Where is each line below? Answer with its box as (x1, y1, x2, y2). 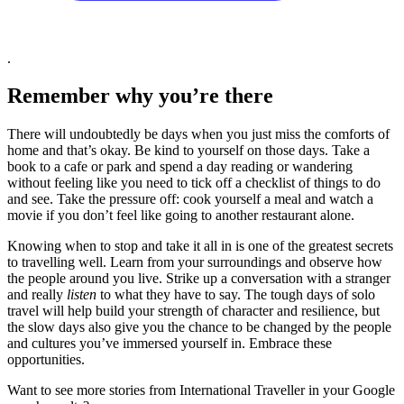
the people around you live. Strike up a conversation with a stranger (7, 271, 390, 287)
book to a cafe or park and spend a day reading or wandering (7, 159, 353, 175)
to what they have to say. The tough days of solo (96, 287, 375, 303)
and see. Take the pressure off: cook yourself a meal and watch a (7, 191, 373, 207)
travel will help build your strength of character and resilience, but (7, 303, 380, 319)
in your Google (305, 382, 395, 399)
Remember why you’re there (7, 84, 273, 108)
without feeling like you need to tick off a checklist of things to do (7, 175, 381, 191)
